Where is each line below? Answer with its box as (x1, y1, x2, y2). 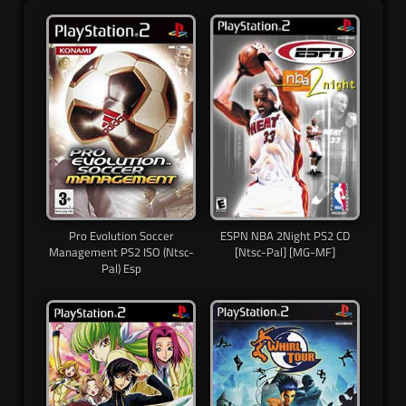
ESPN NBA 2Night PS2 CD (220, 227, 350, 246)
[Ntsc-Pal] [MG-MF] (235, 243, 335, 262)
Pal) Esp (101, 259, 141, 278)
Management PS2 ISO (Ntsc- (48, 243, 194, 262)
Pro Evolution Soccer (68, 227, 174, 246)
